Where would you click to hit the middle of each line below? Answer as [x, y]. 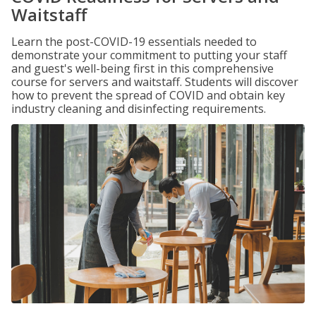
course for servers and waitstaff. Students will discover [155, 82]
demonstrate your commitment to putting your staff [149, 55]
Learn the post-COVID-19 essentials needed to [134, 42]
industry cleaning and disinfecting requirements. [139, 109]
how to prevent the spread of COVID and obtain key [148, 95]
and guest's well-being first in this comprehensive [142, 68]
